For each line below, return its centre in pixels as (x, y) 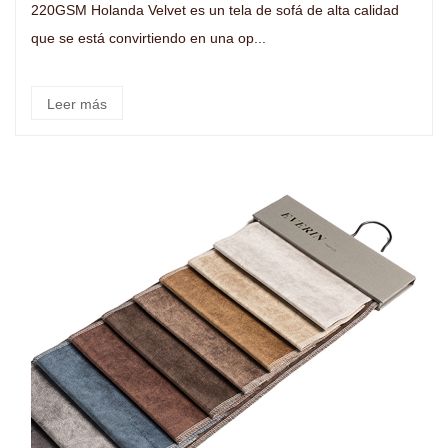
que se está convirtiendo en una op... (148, 38)
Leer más (77, 104)
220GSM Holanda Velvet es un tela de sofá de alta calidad (110, 10)
